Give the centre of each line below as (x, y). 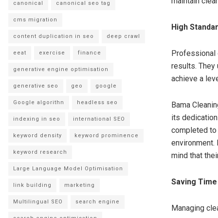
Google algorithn (39, 103)
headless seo (97, 103)
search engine (98, 202)
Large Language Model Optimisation (68, 169)
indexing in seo (37, 119)
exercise (52, 53)
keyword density (37, 136)
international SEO (99, 119)
